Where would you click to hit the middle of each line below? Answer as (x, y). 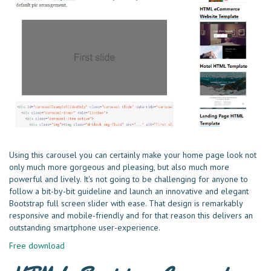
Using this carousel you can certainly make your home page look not (133, 155)
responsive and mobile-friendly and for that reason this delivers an (131, 215)
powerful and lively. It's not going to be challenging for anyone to (129, 179)
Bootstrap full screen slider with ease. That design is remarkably (126, 203)
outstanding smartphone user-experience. (85, 227)
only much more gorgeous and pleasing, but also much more (119, 167)
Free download (37, 245)
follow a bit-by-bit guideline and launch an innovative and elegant (129, 191)
